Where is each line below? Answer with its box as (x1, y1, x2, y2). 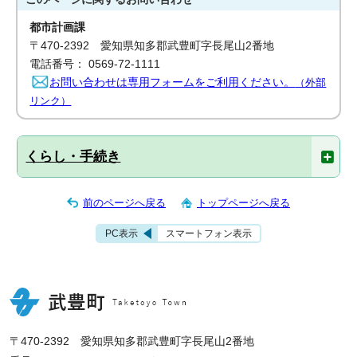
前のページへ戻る (83, 197, 166, 210)
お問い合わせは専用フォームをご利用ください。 (49, 76, 296, 89)
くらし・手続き (25, 148, 121, 165)
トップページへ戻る (197, 197, 290, 210)
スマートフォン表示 (166, 228, 252, 240)
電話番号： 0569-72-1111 (29, 57, 161, 71)
